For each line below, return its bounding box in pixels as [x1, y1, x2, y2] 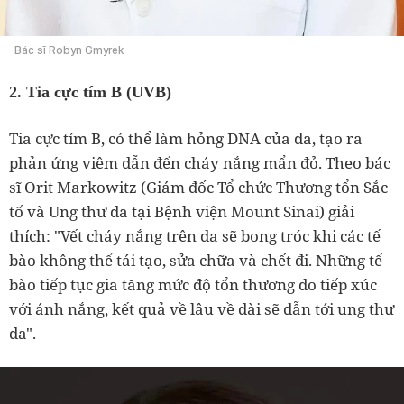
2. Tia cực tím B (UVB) [9, 83, 171, 102]
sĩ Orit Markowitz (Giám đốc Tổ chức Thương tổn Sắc [9, 177, 388, 198]
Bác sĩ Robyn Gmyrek [14, 43, 124, 58]
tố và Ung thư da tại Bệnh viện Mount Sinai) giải [9, 201, 354, 223]
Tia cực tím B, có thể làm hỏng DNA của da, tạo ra [9, 128, 363, 150]
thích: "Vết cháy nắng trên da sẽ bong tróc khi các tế [9, 225, 381, 247]
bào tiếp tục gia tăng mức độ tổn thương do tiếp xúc [9, 274, 377, 296]
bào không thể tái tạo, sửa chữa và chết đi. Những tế [9, 250, 382, 271]
